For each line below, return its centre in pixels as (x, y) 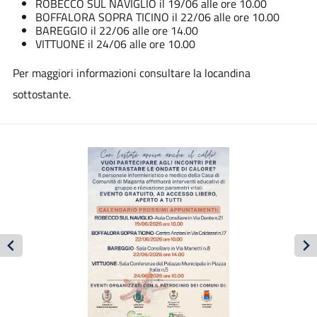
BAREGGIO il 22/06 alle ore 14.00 (116, 30)
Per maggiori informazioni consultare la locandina (131, 73)
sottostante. (41, 94)
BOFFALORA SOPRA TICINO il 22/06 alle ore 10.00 (157, 17)
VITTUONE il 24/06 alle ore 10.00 (115, 44)
